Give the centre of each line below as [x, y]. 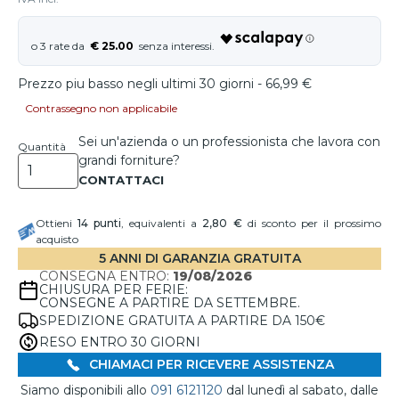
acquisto [57, 239]
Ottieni [57, 223]
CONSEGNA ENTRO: [106, 276]
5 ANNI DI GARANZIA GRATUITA [199, 258]
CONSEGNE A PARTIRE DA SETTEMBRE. [170, 303]
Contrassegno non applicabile [101, 108]
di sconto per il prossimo [312, 223]
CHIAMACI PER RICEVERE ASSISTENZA [209, 364]
